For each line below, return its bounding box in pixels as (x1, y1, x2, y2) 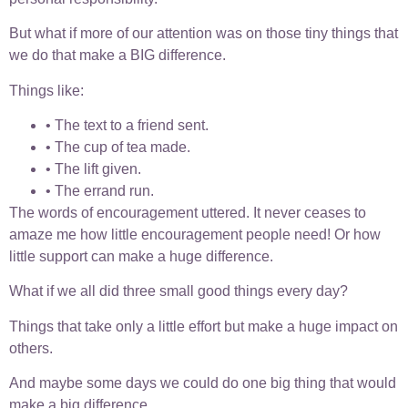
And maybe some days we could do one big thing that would (9, 375, 396, 392)
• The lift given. (46, 161, 141, 178)
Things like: (9, 82, 84, 98)
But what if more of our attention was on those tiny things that (9, 25, 398, 42)
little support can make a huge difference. (9, 249, 273, 265)
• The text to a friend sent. (46, 117, 209, 134)
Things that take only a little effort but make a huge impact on (9, 318, 398, 334)
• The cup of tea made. (46, 139, 190, 156)
